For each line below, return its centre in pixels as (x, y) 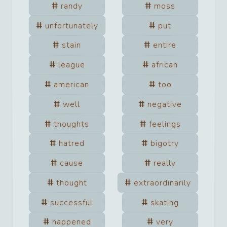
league (71, 65)
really (165, 163)
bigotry (165, 144)
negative (165, 104)
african (165, 65)
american (71, 84)
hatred (71, 144)
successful (71, 202)
